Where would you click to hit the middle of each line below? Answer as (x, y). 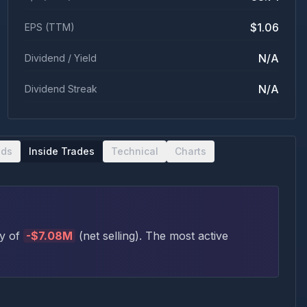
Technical (135, 151)
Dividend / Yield (60, 58)
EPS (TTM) (49, 27)
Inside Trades (62, 151)
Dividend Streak (61, 89)
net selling (109, 236)
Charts (191, 151)
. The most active (184, 236)
